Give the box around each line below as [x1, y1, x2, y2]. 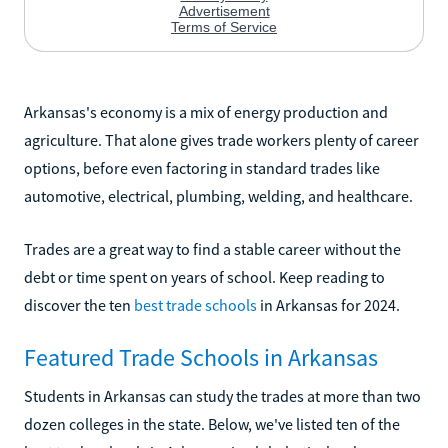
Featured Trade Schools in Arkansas [24, 341, 378, 373]
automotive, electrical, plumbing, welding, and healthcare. [24, 185, 413, 206]
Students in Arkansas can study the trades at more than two [24, 385, 421, 406]
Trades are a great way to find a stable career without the [24, 238, 401, 259]
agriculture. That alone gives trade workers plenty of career [24, 129, 419, 150]
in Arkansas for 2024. [257, 294, 400, 315]
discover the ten [24, 294, 134, 315]
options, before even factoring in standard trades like [24, 157, 380, 178]
